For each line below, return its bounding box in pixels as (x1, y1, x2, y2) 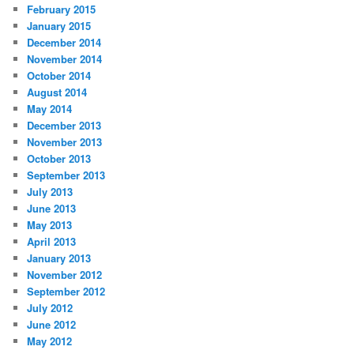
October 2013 (27, 151, 92, 167)
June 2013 (27, 201, 77, 217)
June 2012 (27, 317, 77, 333)
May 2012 (27, 333, 73, 349)
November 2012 (27, 267, 103, 283)
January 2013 (27, 250, 92, 266)
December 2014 (27, 35, 102, 51)
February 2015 (27, 2, 96, 17)
